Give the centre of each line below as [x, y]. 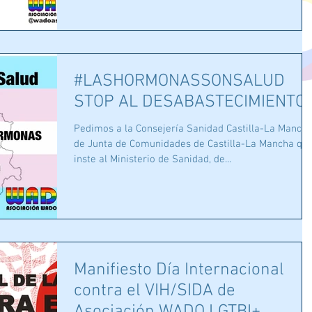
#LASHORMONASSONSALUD [179, 81]
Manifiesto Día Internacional [179, 271]
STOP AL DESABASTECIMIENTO [190, 102]
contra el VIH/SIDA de [155, 291]
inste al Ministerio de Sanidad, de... [153, 159]
